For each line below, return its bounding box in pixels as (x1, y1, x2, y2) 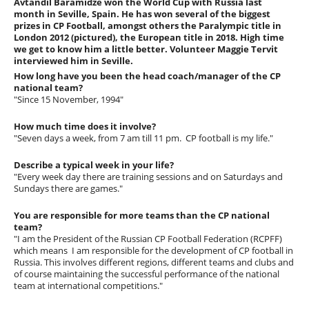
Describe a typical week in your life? (14, 159, 177, 172)
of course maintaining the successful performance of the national (14, 268, 280, 281)
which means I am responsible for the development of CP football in (14, 244, 294, 257)
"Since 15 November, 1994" (14, 93, 124, 106)
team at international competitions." (14, 279, 163, 292)
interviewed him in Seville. (14, 54, 134, 68)
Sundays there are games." (14, 182, 123, 195)
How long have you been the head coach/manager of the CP (14, 70, 281, 83)
